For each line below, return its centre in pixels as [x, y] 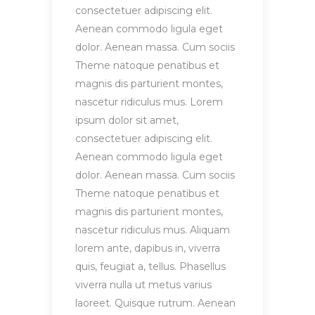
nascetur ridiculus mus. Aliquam [153, 230]
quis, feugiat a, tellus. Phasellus [150, 267]
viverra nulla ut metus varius [143, 285]
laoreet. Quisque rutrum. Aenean [155, 303]
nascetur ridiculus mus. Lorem [149, 102]
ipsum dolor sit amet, [127, 121]
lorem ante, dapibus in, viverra [148, 249]
